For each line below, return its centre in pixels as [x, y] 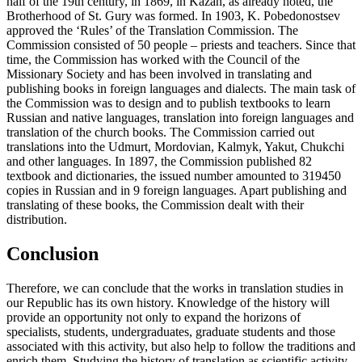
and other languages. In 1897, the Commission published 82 [159, 162]
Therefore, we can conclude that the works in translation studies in [175, 288]
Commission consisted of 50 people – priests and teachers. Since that [181, 45]
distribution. [37, 220]
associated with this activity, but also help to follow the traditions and [181, 347]
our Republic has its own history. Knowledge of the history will [168, 303]
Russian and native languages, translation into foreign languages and [180, 118]
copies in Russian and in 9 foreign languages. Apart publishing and [177, 191]
